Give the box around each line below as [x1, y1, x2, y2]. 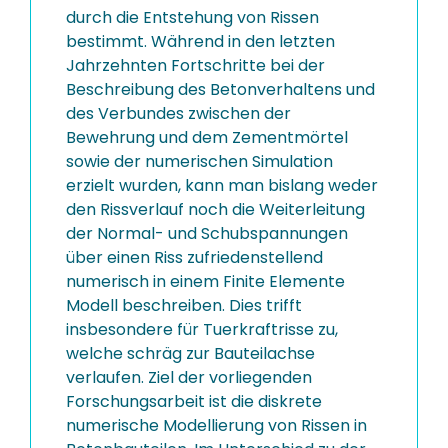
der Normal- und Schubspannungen [66, 222, 348, 245]
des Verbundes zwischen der [66, 102, 291, 125]
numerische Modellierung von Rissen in [66, 414, 367, 437]
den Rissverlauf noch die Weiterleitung [66, 198, 365, 221]
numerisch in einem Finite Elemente [66, 270, 345, 293]
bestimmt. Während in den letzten [66, 30, 335, 53]
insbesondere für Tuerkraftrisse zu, [66, 318, 338, 341]
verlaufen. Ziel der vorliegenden [66, 366, 312, 389]
